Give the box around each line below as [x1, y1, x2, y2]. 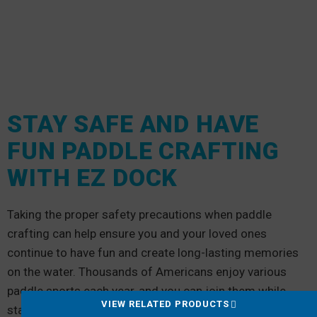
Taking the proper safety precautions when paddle [7, 207, 272, 221]
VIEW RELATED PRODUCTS [101, 299, 229, 309]
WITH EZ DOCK [7, 163, 178, 192]
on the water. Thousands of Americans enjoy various [7, 264, 287, 279]
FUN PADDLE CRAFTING [7, 136, 280, 165]
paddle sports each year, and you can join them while [7, 283, 286, 298]
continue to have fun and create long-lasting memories [7, 245, 299, 260]
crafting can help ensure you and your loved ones [7, 226, 267, 241]
